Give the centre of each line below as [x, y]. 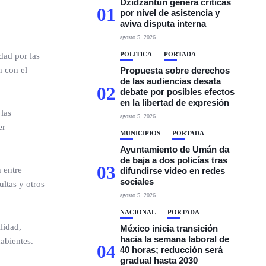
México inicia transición [169, 228]
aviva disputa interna [163, 23]
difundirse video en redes [173, 171]
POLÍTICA [136, 54]
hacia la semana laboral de [175, 239]
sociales [137, 181]
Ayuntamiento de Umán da [175, 149]
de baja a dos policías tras [174, 160]
